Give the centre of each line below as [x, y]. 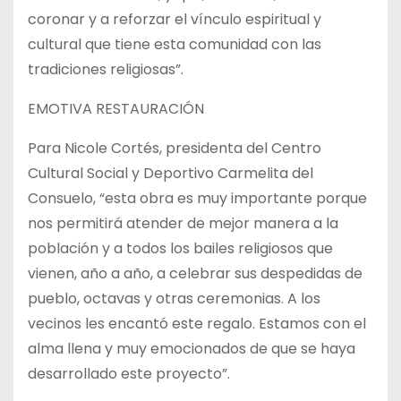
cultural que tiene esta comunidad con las [175, 44]
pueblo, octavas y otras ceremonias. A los [174, 298]
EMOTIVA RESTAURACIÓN [116, 108]
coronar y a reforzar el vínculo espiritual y [175, 19]
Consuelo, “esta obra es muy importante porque [197, 198]
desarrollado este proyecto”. [129, 373]
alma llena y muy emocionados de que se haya [192, 348]
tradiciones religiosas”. [106, 69]
